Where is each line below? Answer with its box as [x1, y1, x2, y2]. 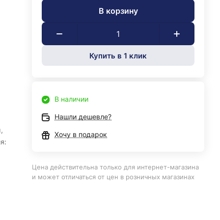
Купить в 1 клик [89, 51, 147, 60]
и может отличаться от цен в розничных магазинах [32, 173, 195, 181]
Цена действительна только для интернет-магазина [32, 163, 199, 171]
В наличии [55, 95, 89, 103]
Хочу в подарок [55, 130, 108, 138]
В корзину [98, 5, 138, 16]
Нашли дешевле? [55, 112, 112, 121]
